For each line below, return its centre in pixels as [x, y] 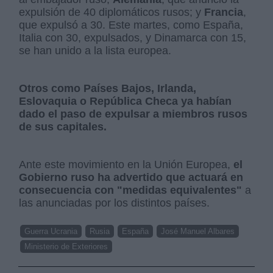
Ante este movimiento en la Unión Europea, [125, 164]
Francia [224, 12]
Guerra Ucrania [51, 231]
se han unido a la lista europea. [97, 50]
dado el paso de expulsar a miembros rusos [133, 114]
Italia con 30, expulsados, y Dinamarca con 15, [133, 37]
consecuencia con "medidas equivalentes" [131, 190]
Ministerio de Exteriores [66, 246]
